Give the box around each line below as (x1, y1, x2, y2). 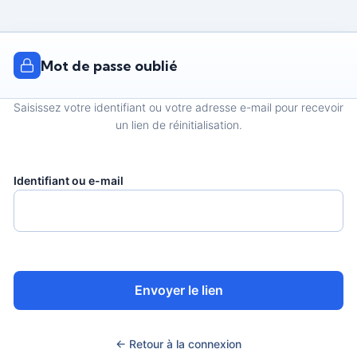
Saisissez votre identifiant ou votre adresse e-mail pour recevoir (14, 100, 343, 115)
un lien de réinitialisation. (115, 118, 242, 132)
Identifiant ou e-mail (14, 174, 124, 188)
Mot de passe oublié (41, 56, 178, 75)
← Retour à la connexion (116, 337, 241, 351)
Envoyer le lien (134, 282, 223, 299)
